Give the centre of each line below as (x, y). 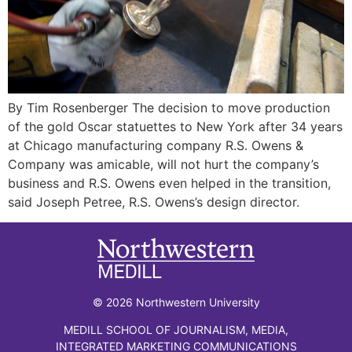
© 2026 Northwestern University (176, 302)
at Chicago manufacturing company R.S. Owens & (156, 145)
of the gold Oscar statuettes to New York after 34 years (175, 126)
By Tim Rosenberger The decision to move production (169, 107)
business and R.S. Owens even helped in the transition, (169, 183)
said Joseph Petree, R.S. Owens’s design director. (154, 202)
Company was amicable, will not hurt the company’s (163, 164)
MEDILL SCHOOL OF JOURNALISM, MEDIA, (176, 330)
